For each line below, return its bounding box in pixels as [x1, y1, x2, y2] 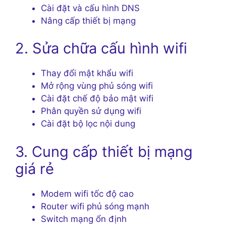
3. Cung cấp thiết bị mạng [15, 142, 193, 160]
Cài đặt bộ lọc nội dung [41, 119, 135, 129]
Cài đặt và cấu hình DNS [41, 3, 140, 13]
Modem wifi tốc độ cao [41, 188, 134, 199]
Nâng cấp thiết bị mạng [41, 15, 136, 26]
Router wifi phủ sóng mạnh [41, 201, 149, 211]
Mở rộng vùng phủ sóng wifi [41, 81, 153, 91]
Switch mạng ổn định [41, 213, 127, 224]
